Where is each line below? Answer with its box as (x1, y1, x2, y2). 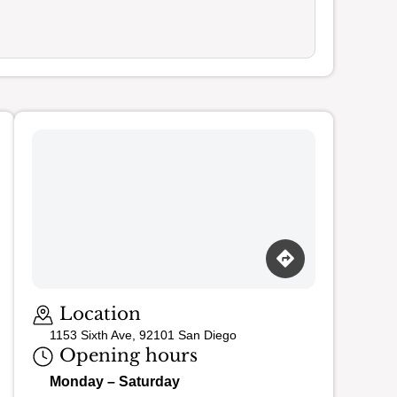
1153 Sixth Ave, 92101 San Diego (50, 328, 237, 343)
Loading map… (32, 287, 123, 304)
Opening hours (54, 345, 198, 367)
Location (54, 303, 141, 324)
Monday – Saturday (50, 374, 180, 390)
